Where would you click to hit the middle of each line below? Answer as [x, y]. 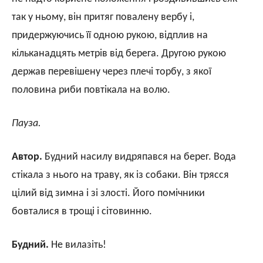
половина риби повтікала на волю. [91, 90]
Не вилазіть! [77, 245]
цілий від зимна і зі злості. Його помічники [108, 193]
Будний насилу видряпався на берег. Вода [139, 157]
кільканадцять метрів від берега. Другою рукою [119, 53]
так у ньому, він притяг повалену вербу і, [103, 17]
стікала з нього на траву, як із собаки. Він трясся [120, 175]
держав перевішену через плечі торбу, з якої [112, 72]
